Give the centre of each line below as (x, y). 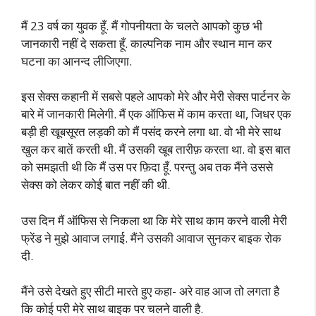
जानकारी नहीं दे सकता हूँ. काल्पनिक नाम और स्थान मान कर (146, 43)
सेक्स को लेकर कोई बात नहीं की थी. (96, 184)
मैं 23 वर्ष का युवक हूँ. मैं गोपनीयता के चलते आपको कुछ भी (142, 25)
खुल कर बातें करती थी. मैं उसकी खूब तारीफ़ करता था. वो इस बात (156, 149)
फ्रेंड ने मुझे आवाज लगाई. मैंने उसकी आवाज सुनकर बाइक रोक (151, 238)
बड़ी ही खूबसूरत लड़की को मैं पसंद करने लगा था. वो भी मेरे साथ (151, 132)
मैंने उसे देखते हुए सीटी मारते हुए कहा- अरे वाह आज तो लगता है (150, 291)
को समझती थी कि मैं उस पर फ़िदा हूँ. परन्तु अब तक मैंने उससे (147, 167)
